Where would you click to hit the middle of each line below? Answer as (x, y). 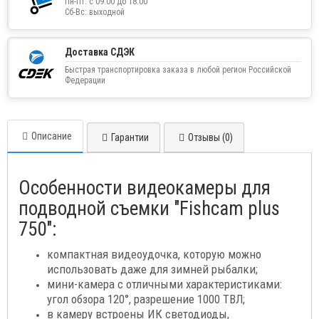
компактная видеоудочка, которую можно (154, 255)
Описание (52, 136)
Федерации (85, 81)
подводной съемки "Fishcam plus (149, 209)
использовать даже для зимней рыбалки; (152, 270)
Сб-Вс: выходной (95, 12)
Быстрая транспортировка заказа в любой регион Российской (178, 70)
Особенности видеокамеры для (145, 188)
